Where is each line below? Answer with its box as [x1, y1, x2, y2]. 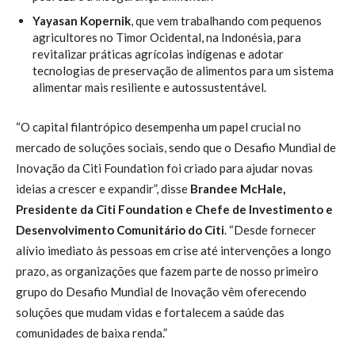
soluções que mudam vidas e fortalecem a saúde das [16, 304, 284, 319]
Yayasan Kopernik [32, 13, 131, 28]
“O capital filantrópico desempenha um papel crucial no [16, 119, 301, 134]
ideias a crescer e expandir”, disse [16, 181, 190, 196]
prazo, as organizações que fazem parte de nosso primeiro [16, 263, 319, 278]
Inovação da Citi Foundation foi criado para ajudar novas [16, 160, 313, 175]
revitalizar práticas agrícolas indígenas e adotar [32, 46, 284, 61]
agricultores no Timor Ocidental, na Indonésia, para [32, 29, 301, 44]
